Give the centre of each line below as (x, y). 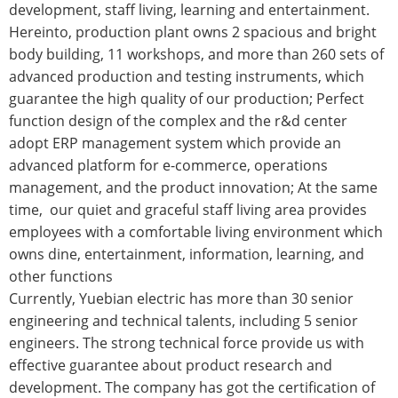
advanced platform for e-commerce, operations (168, 166)
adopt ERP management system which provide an (175, 143)
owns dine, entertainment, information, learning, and (187, 255)
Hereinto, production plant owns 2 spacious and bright (193, 32)
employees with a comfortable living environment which (196, 232)
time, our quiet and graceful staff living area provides (188, 210)
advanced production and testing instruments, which (187, 77)
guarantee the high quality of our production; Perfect (187, 99)
